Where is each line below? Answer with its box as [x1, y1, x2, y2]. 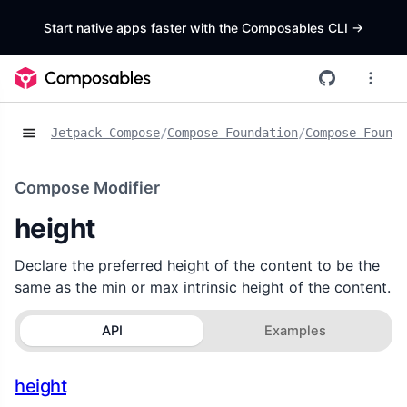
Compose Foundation [167, 125, 298, 141]
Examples [263, 322, 326, 339]
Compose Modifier [15, 177, 160, 197]
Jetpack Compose [51, 125, 160, 141]
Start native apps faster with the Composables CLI [44, 19, 352, 35]
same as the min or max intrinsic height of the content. [15, 277, 391, 296]
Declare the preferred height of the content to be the [15, 255, 380, 274]
